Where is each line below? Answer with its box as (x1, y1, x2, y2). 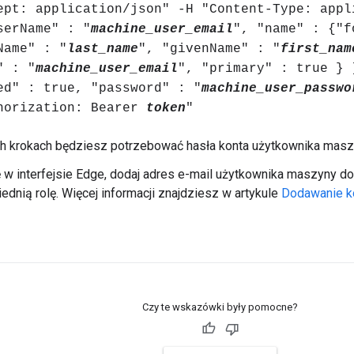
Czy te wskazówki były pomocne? (142, 301, 298, 314)
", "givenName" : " (138, 42, 281, 57)
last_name (67, 42, 138, 57)
